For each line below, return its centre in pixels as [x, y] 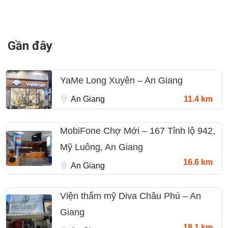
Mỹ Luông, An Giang [102, 147]
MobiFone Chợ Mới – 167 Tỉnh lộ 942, [138, 131]
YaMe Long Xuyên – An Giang [121, 80]
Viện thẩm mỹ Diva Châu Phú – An [131, 196]
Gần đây [30, 46]
